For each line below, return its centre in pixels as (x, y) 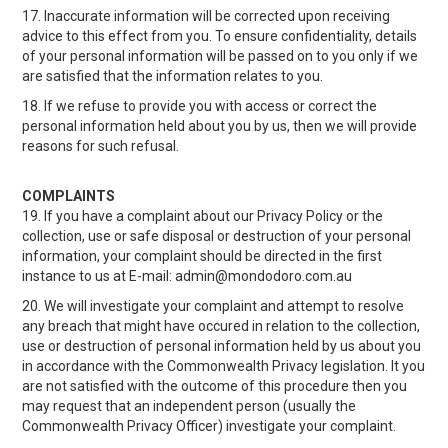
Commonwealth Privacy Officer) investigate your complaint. (209, 426)
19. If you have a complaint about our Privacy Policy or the (203, 216)
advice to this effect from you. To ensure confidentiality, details (220, 36)
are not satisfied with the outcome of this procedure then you (215, 386)
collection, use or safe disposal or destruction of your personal (217, 236)
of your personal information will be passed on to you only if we (220, 56)
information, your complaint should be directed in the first (202, 256)
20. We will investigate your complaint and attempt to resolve (213, 306)
